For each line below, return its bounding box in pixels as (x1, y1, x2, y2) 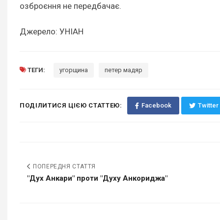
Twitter (197, 102, 219, 110)
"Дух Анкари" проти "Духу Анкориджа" (27, 174, 167, 183)
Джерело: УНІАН (20, 27, 83, 37)
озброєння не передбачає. (20, 1, 123, 11)
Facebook (141, 102, 171, 110)
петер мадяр (105, 66, 142, 74)
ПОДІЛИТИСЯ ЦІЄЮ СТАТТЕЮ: (20, 102, 122, 110)
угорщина (59, 66, 88, 74)
